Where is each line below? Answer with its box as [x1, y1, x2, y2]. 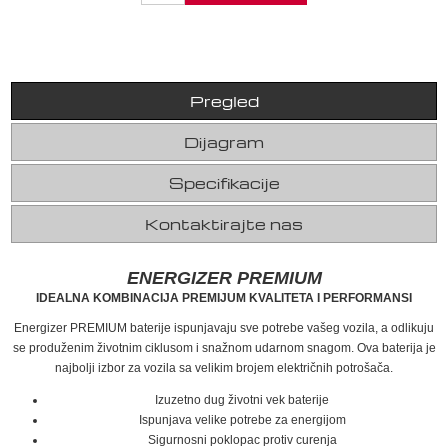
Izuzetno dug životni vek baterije [155, 393, 329, 408]
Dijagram [184, 132, 264, 153]
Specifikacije [168, 173, 280, 194]
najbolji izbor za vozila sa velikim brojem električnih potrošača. [55, 361, 393, 376]
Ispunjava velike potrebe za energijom [138, 413, 346, 428]
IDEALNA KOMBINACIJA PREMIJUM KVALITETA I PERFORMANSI [36, 291, 412, 306]
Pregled [189, 91, 259, 112]
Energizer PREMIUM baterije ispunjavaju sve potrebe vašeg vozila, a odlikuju [14, 321, 434, 336]
